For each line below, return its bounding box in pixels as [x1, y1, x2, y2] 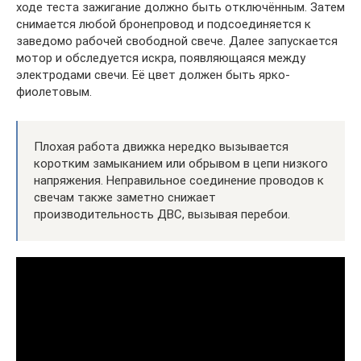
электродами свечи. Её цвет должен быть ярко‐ [16, 67, 290, 82]
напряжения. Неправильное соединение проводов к [34, 172, 324, 188]
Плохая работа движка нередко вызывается [34, 139, 288, 154]
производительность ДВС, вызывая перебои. [34, 206, 290, 222]
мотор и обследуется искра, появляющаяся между [16, 50, 305, 65]
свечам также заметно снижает [34, 189, 216, 205]
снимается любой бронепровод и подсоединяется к [16, 16, 311, 31]
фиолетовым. [16, 84, 92, 99]
